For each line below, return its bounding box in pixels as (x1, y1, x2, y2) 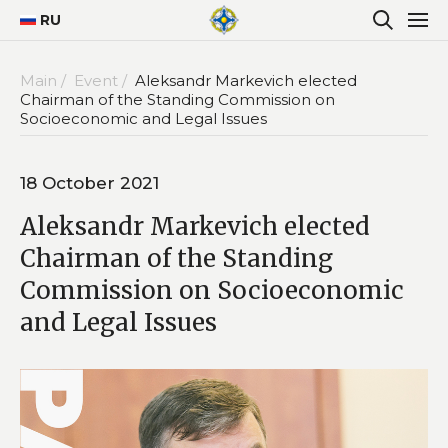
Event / (74, 70, 131, 90)
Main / (20, 70, 70, 90)
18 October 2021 (20, 172, 159, 193)
